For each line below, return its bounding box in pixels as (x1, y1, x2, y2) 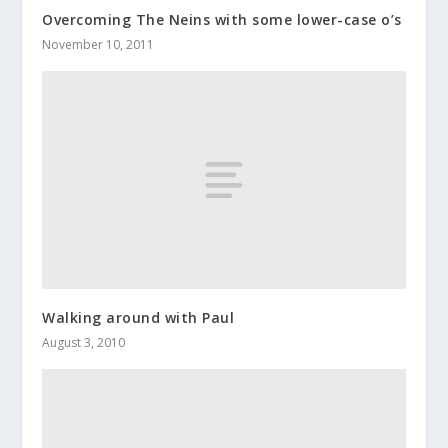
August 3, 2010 (42, 334, 126, 352)
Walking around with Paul (42, 308, 235, 328)
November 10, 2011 (42, 36, 155, 54)
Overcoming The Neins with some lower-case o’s (42, 10, 402, 30)
